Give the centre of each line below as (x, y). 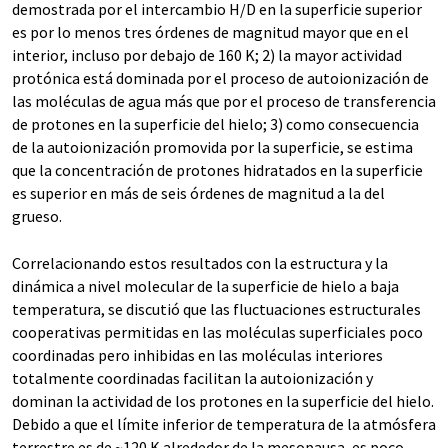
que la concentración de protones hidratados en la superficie (217, 170)
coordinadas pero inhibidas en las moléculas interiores (197, 355)
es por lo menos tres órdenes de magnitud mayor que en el (210, 32)
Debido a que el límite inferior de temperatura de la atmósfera (224, 424)
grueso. (37, 216)
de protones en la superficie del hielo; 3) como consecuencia (215, 124)
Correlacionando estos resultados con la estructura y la (200, 263)
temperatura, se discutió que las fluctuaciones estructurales (216, 309)
